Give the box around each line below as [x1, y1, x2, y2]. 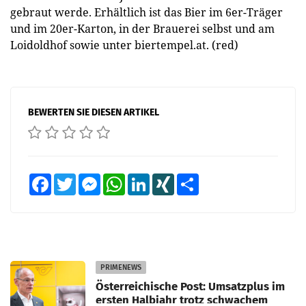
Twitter [76, 174, 100, 183]
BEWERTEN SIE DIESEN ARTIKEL [28, 107, 159, 118]
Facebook [51, 174, 83, 183]
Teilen [199, 174, 219, 183]
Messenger [100, 174, 137, 183]
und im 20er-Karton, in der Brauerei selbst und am [10, 21, 275, 36]
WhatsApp [125, 174, 159, 183]
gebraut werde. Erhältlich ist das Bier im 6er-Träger [10, 5, 283, 20]
